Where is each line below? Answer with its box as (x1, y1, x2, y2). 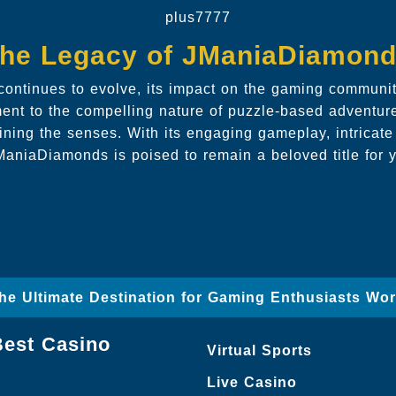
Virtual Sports (207, 343, 312, 358)
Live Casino (207, 375, 297, 390)
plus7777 (164, 10, 231, 25)
